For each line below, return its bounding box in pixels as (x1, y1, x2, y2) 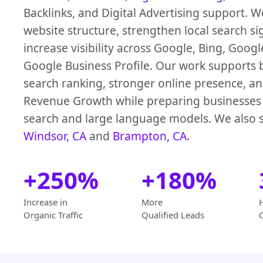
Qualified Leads (141, 209, 204, 221)
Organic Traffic (23, 209, 83, 221)
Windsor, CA (23, 128, 86, 144)
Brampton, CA (113, 128, 187, 144)
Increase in (23, 196, 68, 208)
